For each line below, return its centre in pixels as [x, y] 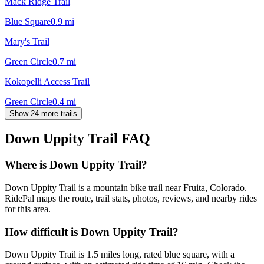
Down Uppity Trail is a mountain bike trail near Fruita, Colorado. [126, 188]
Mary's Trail [27, 41]
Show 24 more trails [43, 113]
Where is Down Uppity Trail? [76, 165]
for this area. [28, 209]
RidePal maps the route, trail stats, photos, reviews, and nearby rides [131, 199]
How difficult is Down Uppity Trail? [92, 232]
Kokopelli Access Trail [47, 81]
